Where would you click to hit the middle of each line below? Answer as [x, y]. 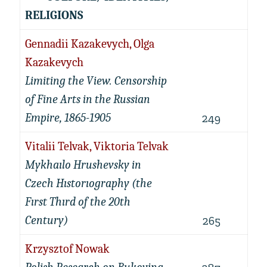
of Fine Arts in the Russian [87, 99]
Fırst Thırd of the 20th [77, 202]
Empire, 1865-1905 [68, 118]
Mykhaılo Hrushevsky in [83, 165]
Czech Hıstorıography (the [88, 183]
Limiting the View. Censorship [96, 81]
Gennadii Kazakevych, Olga [89, 44]
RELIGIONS [55, 15]
